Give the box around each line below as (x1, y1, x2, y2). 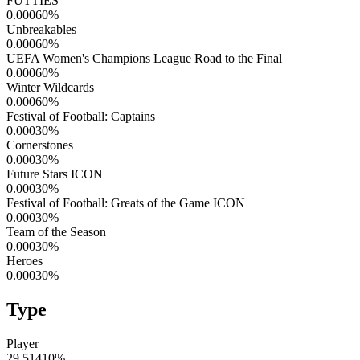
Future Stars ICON (6, 166, 103, 181)
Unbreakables (6, 22, 76, 36)
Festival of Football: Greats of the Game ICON (6, 195, 245, 210)
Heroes (6, 253, 43, 268)
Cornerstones (6, 137, 73, 152)
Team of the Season (6, 224, 106, 239)
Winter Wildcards (6, 80, 94, 94)
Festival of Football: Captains (6, 108, 155, 123)
